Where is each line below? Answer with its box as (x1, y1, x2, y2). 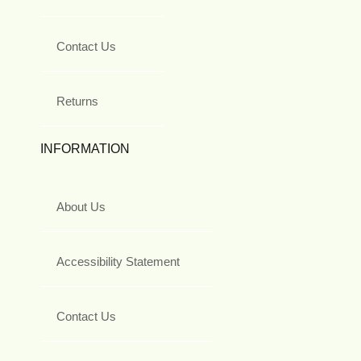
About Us (56, 199, 106, 214)
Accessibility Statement (56, 254, 180, 268)
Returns (56, 93, 98, 108)
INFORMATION (40, 141, 130, 156)
